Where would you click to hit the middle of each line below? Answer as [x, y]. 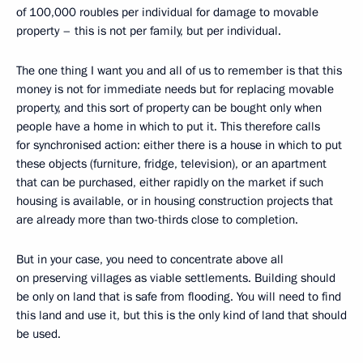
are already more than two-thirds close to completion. [157, 220]
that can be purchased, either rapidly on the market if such [170, 182]
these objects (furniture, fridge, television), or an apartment [171, 164]
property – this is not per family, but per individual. [149, 31]
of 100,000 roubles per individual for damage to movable [167, 12]
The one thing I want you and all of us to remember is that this [179, 70]
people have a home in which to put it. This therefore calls [168, 126]
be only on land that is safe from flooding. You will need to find [179, 297]
